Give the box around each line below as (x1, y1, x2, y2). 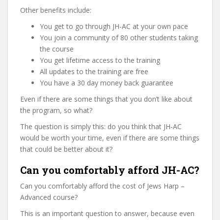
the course (40, 44, 74, 54)
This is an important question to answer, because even (20, 208, 194, 218)
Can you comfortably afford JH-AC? (20, 163, 199, 176)
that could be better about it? (20, 144, 112, 154)
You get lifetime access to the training (40, 55, 160, 65)
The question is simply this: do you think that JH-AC (20, 121, 182, 131)
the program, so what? (20, 105, 92, 115)
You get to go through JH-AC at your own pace (40, 21, 188, 31)
